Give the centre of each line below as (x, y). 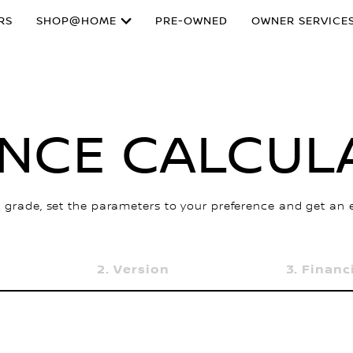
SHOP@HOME (76, 21)
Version (141, 269)
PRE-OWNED (191, 21)
